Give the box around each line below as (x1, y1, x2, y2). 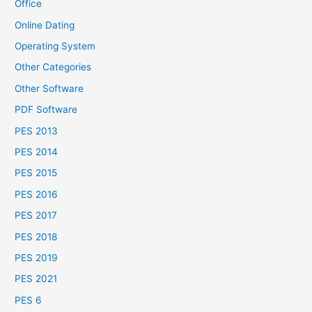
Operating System (15, 40, 96, 52)
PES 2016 (15, 188, 58, 200)
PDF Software (15, 104, 78, 116)
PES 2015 (15, 167, 58, 179)
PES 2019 (15, 252, 58, 264)
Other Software (15, 82, 84, 94)
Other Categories (15, 61, 92, 73)
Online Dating (15, 19, 75, 31)
